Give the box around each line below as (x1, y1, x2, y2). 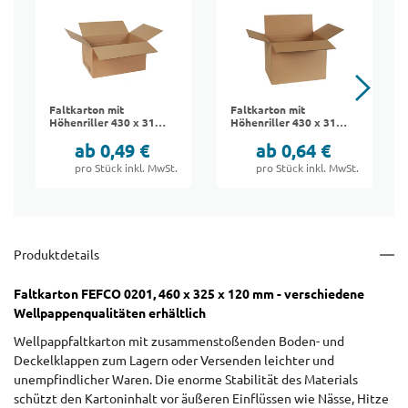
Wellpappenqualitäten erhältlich (14, 306, 206, 321)
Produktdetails (14, 248, 99, 263)
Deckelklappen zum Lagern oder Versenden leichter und (14, 353, 334, 369)
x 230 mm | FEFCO (49, 128, 142, 143)
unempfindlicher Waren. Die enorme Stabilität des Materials (14, 372, 358, 388)
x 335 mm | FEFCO (230, 128, 323, 143)
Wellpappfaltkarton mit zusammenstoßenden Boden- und (14, 334, 344, 350)
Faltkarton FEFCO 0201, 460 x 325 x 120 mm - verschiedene (14, 287, 364, 302)
